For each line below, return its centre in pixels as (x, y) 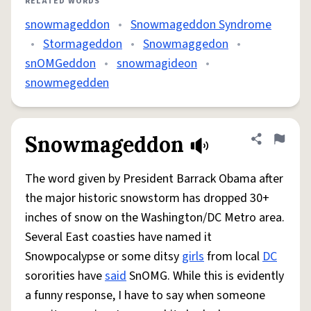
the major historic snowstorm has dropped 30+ (147, 198)
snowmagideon (157, 64)
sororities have (65, 276)
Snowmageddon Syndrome (201, 25)
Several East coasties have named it (118, 237)
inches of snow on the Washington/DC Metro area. (155, 218)
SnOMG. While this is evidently (205, 276)
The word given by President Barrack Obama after (154, 179)
